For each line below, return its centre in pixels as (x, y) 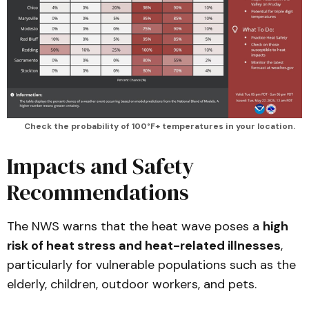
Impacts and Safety (100, 167)
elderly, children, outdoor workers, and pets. (132, 285)
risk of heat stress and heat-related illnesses (144, 246)
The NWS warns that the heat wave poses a (135, 227)
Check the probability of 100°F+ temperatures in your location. (160, 127)
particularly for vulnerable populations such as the (151, 265)
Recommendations (98, 193)
